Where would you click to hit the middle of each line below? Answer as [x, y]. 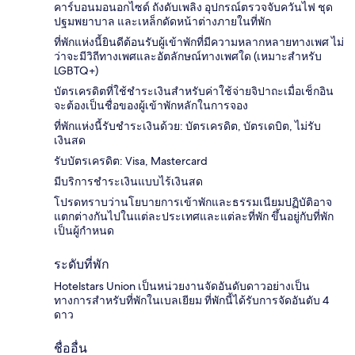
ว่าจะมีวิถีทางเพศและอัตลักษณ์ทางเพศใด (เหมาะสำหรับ [188, 57]
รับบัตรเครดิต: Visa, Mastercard [131, 161]
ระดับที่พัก [82, 265]
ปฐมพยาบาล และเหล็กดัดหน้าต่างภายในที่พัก [162, 22]
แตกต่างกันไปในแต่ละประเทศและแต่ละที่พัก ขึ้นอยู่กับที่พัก [194, 217]
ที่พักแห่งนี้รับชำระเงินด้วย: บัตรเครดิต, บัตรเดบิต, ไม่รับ [187, 126]
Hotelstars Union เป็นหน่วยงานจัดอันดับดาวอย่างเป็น [182, 286]
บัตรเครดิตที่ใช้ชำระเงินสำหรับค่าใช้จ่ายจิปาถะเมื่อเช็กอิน [194, 92]
